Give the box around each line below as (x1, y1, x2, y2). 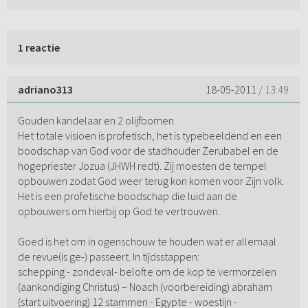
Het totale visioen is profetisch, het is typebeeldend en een (17, 129, 282, 143)
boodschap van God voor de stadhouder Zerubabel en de (17, 144, 278, 158)
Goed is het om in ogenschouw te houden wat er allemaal (17, 234, 276, 249)
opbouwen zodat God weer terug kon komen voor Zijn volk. (17, 174, 284, 188)
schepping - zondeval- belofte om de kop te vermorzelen (17, 265, 276, 279)
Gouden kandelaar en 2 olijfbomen (17, 113, 174, 128)
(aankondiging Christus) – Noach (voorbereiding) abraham (17, 280, 272, 294)
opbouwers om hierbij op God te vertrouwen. (17, 204, 220, 219)
